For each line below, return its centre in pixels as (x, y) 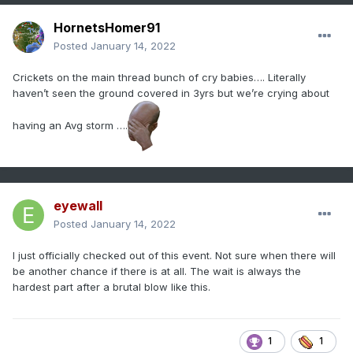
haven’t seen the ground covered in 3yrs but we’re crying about (171, 93)
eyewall (78, 206)
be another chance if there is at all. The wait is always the (157, 271)
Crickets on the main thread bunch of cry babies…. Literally (159, 78)
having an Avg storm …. (70, 125)
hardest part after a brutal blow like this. (111, 287)
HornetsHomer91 (107, 28)
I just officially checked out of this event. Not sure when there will (174, 256)
